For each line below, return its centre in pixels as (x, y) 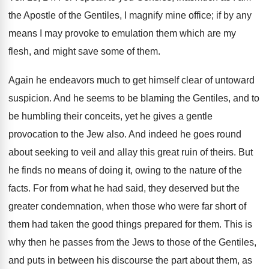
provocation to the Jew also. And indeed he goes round (125, 134)
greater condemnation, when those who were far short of (127, 206)
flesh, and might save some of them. (84, 51)
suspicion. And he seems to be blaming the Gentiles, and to (134, 98)
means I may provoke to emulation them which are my (122, 33)
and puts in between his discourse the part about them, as (130, 260)
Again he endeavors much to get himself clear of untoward (131, 80)
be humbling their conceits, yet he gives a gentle (110, 116)
